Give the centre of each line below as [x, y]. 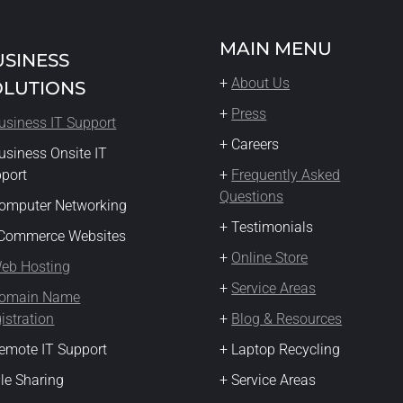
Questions [252, 197]
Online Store [270, 258]
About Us [261, 83]
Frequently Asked [286, 175]
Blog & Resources [287, 319]
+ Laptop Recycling [282, 349]
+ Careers [251, 144]
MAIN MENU [276, 49]
